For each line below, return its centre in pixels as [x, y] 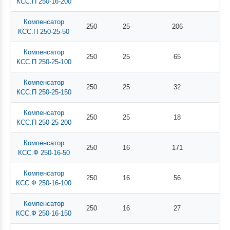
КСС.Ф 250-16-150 [44, 213]
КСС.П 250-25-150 [44, 92]
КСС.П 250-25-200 [44, 122]
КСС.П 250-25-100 [44, 62]
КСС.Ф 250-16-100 [44, 183]
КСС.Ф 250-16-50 [44, 152]
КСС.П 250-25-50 [44, 31]
